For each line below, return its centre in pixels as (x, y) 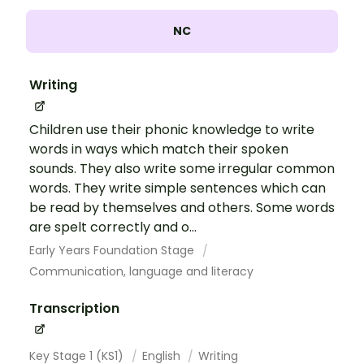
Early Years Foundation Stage (113, 250)
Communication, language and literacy (141, 271)
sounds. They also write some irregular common (182, 168)
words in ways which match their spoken (159, 149)
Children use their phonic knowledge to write (172, 129)
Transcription (74, 308)
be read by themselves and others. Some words (182, 207)
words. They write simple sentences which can (178, 188)
